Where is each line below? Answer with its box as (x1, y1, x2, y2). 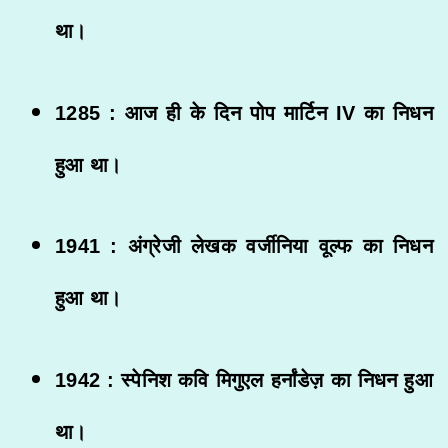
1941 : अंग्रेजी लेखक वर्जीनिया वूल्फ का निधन (55, 235, 433, 258)
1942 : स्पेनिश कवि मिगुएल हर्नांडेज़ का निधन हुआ (55, 369, 433, 392)
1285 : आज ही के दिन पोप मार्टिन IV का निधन (55, 101, 433, 124)
